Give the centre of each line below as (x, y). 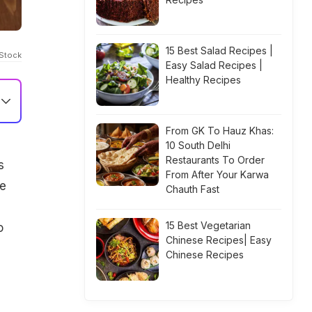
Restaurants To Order (215, 160)
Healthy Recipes (203, 80)
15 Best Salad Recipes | (219, 50)
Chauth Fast (193, 189)
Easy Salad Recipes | (214, 65)
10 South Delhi (198, 145)
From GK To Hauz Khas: (220, 131)
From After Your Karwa (217, 174)
